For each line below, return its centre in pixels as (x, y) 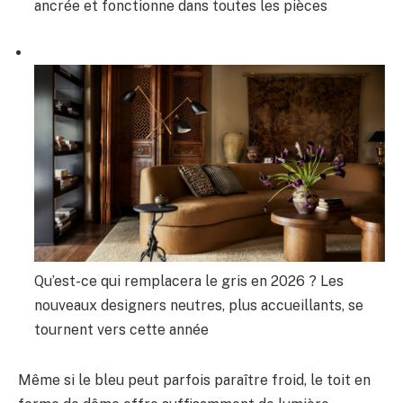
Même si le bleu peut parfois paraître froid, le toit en (194, 380)
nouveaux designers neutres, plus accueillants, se (199, 305)
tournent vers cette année (121, 329)
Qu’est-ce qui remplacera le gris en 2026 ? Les (189, 281)
